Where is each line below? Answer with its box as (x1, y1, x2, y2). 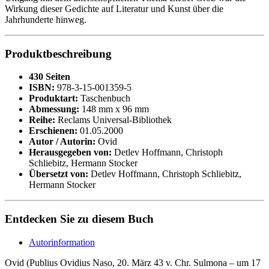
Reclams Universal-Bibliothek (55, 115, 172, 125)
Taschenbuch (78, 93, 130, 104)
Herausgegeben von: (29, 147, 112, 158)
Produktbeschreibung (5, 47, 112, 60)
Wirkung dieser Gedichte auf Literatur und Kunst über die (5, 3, 223, 14)
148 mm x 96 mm (79, 104, 149, 115)
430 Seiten (29, 71, 70, 82)
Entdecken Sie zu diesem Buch (5, 212, 154, 225)
